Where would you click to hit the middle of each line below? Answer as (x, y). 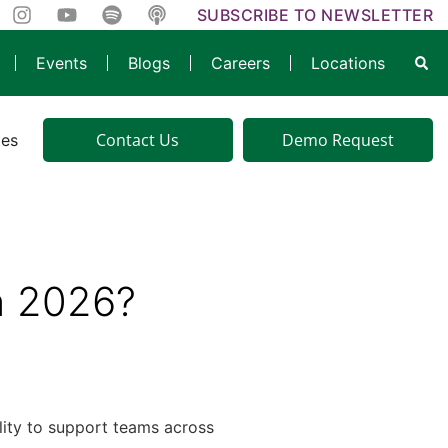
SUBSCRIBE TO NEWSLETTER (314, 14)
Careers (240, 63)
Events (61, 63)
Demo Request (337, 139)
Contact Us (138, 139)
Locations (348, 63)
